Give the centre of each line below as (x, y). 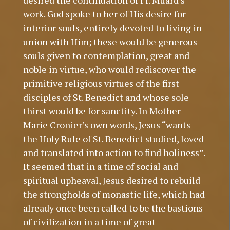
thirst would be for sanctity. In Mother (102, 111)
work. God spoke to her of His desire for (104, 14)
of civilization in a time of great (89, 222)
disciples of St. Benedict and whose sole (106, 97)
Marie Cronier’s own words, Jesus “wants (107, 125)
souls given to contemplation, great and (106, 56)
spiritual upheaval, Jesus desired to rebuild (111, 180)
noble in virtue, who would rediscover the (109, 70)
